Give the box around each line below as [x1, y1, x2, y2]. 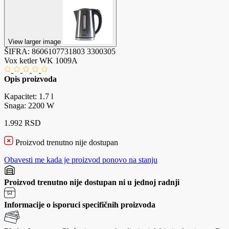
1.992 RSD [4, 118, 41, 127]
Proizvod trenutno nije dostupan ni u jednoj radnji [4, 177, 179, 187]
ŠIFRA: [4, 47, 32, 56]
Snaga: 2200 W [4, 101, 54, 110]
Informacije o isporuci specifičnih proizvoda [4, 200, 155, 209]
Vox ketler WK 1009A [4, 56, 78, 65]
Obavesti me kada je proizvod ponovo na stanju [4, 155, 157, 164]
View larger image [8, 37, 63, 45]
